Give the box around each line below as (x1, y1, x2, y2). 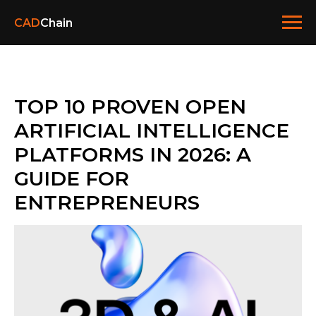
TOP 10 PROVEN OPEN (14, 95, 246, 119)
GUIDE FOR (14, 166, 129, 190)
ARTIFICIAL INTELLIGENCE (14, 119, 289, 142)
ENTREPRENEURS (14, 190, 200, 214)
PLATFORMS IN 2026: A (14, 142, 251, 166)
